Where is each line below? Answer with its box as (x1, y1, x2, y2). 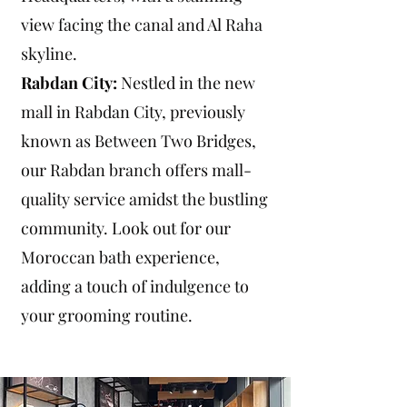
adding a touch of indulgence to (21, 274, 249, 297)
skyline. (21, 42, 77, 65)
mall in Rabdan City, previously (21, 100, 245, 123)
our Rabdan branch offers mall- (21, 158, 252, 181)
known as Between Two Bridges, (21, 129, 256, 152)
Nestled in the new (117, 71, 255, 94)
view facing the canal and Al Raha (21, 13, 263, 35)
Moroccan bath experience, (21, 245, 220, 268)
